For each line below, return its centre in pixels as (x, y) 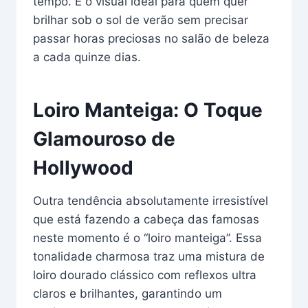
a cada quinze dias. (87, 57)
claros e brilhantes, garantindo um (128, 293)
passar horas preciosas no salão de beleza (151, 38)
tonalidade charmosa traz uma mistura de (149, 256)
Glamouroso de (104, 139)
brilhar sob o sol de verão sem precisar (141, 20)
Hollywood (83, 167)
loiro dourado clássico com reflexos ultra (145, 275)
